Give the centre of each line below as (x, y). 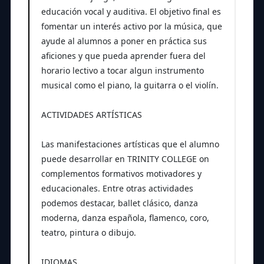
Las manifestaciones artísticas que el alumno (130, 144)
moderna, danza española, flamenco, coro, (125, 217)
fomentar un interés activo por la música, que (131, 26)
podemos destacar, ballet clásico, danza (119, 203)
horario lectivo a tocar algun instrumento (122, 70)
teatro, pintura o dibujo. (88, 232)
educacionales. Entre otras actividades (117, 188)
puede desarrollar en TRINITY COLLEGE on (125, 159)
